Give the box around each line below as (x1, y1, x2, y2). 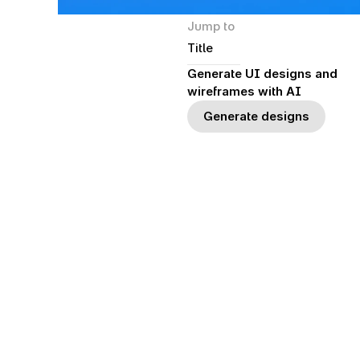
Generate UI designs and (187, 66, 337, 81)
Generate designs (203, 108, 309, 124)
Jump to (187, 18, 235, 34)
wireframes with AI (187, 84, 301, 99)
